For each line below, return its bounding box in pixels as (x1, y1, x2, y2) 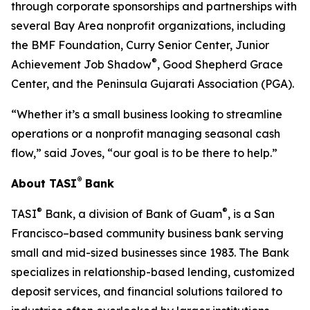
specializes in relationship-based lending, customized (11, 265, 295, 279)
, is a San (228, 207, 275, 221)
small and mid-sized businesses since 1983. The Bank (11, 246, 289, 259)
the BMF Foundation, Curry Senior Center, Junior (11, 38, 269, 52)
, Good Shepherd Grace (157, 57, 283, 71)
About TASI (11, 176, 77, 190)
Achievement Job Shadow (11, 57, 152, 71)
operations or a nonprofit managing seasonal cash (11, 127, 280, 140)
